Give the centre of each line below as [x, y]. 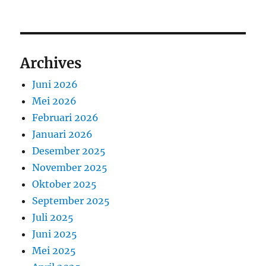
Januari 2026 [63, 134]
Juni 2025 [55, 234]
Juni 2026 [55, 84]
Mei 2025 [54, 250]
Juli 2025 [53, 217]
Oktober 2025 [65, 184]
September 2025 [71, 200]
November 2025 [70, 167]
